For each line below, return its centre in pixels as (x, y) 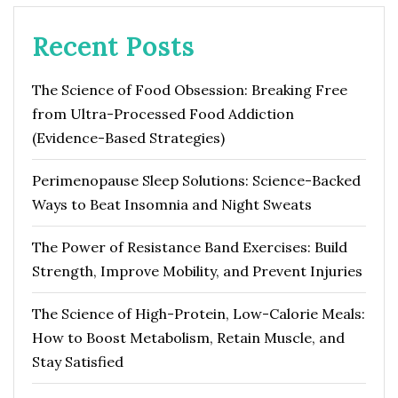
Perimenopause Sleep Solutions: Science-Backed (196, 180)
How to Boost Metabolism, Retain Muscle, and (188, 337)
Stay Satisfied (78, 361)
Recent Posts (113, 47)
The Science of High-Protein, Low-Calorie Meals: (199, 313)
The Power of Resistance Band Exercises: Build (190, 247)
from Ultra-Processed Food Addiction (163, 113)
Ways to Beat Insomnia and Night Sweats (172, 204)
